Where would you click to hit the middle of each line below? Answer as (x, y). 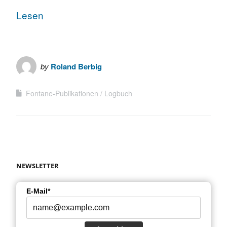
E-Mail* (38, 191)
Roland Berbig (76, 66)
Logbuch (118, 93)
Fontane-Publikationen (62, 93)
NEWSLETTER (37, 165)
